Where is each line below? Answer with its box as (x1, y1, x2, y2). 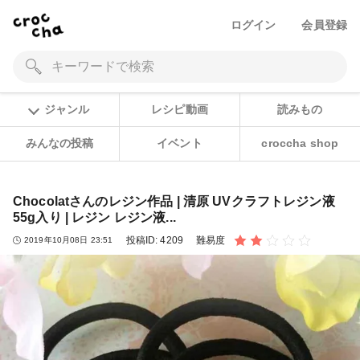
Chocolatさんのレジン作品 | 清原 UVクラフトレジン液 (13, 194, 335, 208)
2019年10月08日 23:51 (24, 235, 113, 245)
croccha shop (261, 137, 339, 150)
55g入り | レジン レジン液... (13, 210, 176, 224)
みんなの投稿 (25, 137, 94, 150)
